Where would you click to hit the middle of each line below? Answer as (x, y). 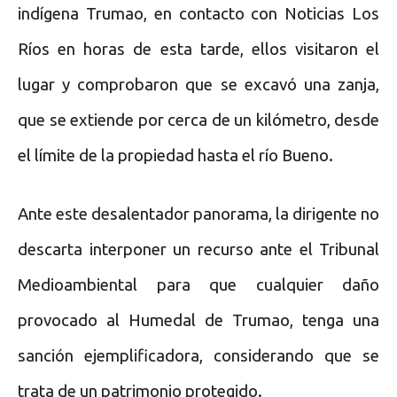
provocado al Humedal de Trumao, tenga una (198, 320)
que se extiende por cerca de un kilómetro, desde (198, 120)
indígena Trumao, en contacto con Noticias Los (198, 13)
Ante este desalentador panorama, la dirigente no (198, 214)
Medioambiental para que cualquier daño (198, 284)
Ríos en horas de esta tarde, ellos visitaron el (198, 49)
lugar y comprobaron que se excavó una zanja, (198, 84)
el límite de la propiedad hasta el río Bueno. (175, 155)
